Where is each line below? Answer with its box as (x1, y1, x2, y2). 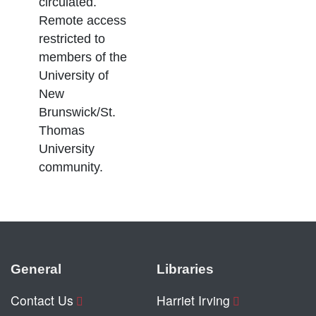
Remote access (39, 13, 126, 28)
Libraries (157, 260, 214, 276)
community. (39, 159, 103, 174)
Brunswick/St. (39, 104, 116, 119)
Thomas (39, 123, 85, 138)
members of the (39, 49, 127, 64)
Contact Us (11, 291, 73, 309)
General (11, 260, 61, 276)
